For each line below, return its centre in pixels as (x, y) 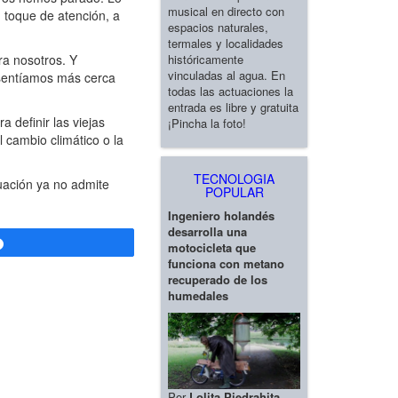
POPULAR (234, 191)
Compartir (44, 243)
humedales (198, 295)
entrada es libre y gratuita (233, 107)
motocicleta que (212, 247)
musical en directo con (226, 11)
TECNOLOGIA (234, 178)
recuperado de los (218, 279)
